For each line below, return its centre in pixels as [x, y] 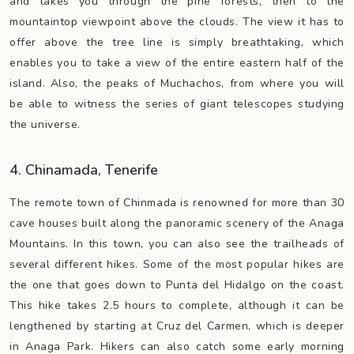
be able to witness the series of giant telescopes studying [177, 104]
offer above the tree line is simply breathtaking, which [177, 42]
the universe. [47, 124]
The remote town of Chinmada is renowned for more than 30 [177, 203]
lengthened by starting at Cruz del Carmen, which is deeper [177, 326]
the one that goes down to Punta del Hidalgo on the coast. [177, 285]
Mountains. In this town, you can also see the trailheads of [177, 244]
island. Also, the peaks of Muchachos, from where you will [177, 83]
